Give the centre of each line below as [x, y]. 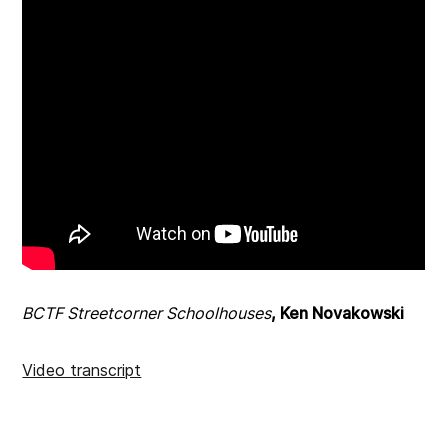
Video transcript [82, 370]
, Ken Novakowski [340, 313]
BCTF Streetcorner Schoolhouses [147, 313]
